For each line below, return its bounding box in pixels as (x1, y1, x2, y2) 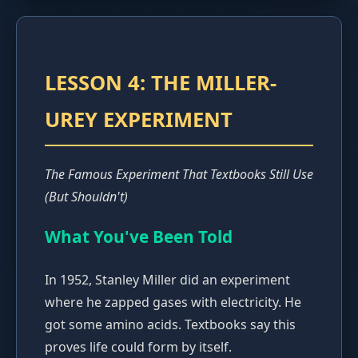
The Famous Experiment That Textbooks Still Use (45, 165, 313, 184)
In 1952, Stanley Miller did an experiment (45, 271, 290, 289)
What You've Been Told (45, 225, 233, 249)
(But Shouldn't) (45, 188, 128, 206)
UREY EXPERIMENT (45, 105, 233, 134)
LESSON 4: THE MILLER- (45, 69, 276, 97)
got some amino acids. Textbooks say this (45, 316, 296, 334)
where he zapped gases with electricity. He (45, 293, 301, 312)
